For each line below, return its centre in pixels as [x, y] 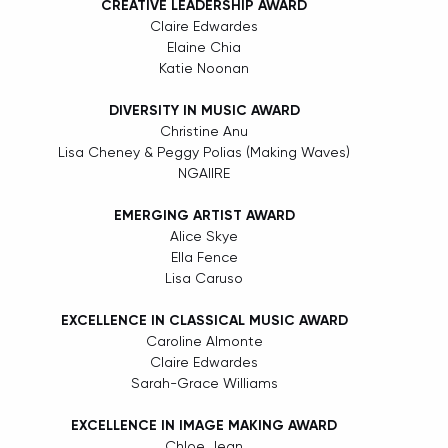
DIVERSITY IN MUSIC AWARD [204, 111]
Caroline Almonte [204, 341]
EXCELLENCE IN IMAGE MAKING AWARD [204, 426]
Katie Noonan [204, 68]
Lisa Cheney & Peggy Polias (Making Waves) [204, 152]
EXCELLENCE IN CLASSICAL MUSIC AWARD [204, 321]
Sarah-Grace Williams [204, 383]
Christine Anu [204, 131]
